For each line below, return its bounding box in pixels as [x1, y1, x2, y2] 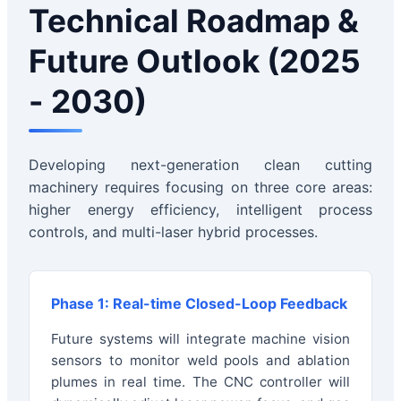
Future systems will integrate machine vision [51, 329, 350, 347]
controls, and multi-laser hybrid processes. [29, 222, 318, 241]
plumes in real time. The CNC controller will [51, 372, 350, 390]
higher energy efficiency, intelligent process [29, 200, 372, 218]
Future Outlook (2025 [29, 41, 361, 81]
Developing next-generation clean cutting [29, 155, 372, 174]
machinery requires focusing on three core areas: [29, 177, 372, 196]
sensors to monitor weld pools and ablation [51, 351, 350, 369]
